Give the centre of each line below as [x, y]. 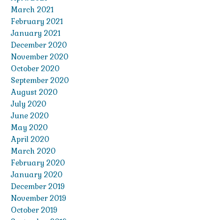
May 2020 [29, 128]
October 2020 [35, 69]
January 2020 [37, 175]
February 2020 [38, 163]
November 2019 [39, 198]
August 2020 [34, 92]
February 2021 [37, 22]
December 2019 [38, 187]
